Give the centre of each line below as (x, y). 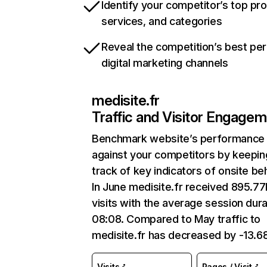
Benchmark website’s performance (178, 139)
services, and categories (162, 21)
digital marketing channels (165, 63)
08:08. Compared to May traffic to (176, 219)
